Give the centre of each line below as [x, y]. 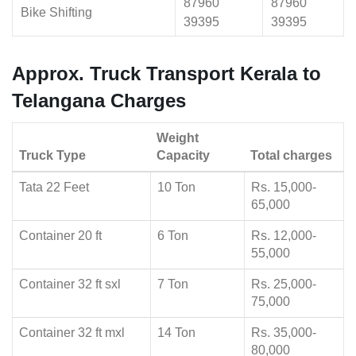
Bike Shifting [56, 13]
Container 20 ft [60, 236]
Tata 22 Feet [54, 188]
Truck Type [52, 156]
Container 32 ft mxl [72, 333]
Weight [178, 138]
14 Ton [176, 333]
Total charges [291, 156]
